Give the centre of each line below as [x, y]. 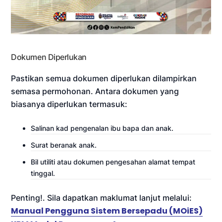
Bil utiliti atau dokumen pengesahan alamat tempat [113, 162]
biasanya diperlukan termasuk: [69, 104]
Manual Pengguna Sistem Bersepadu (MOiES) [107, 211]
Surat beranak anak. [64, 145]
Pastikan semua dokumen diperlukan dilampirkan [104, 78]
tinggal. [43, 173]
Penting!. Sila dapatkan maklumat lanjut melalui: [102, 197]
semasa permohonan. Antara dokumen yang [95, 91]
